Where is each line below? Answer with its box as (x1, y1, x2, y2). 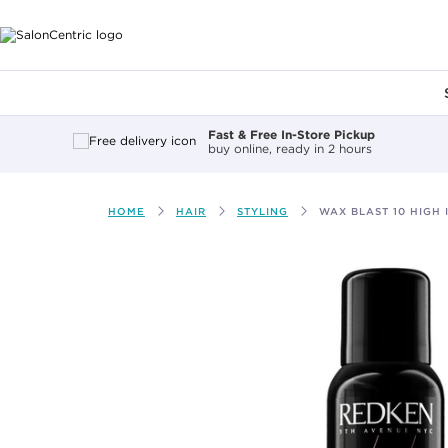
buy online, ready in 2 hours (208, 141, 372, 156)
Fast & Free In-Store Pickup (208, 126, 375, 142)
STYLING (237, 205, 288, 218)
